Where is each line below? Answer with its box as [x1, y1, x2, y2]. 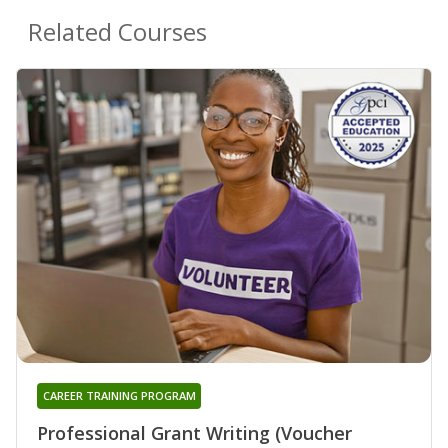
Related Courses [28, 15, 207, 49]
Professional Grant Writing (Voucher [37, 420, 352, 445]
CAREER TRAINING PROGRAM [42, 387, 196, 403]
